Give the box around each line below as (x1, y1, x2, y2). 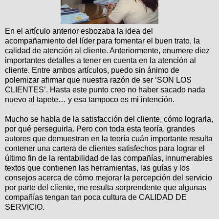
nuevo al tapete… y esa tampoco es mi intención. (5, 95, 175, 104)
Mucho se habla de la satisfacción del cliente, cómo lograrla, (5, 115, 213, 124)
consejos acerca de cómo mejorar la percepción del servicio (5, 174, 212, 182)
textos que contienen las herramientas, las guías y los (5, 164, 190, 173)
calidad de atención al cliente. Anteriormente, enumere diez (5, 46, 210, 55)
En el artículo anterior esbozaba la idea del (5, 27, 153, 36)
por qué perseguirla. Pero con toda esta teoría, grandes (5, 125, 195, 133)
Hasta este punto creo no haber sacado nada (50, 86, 205, 94)
